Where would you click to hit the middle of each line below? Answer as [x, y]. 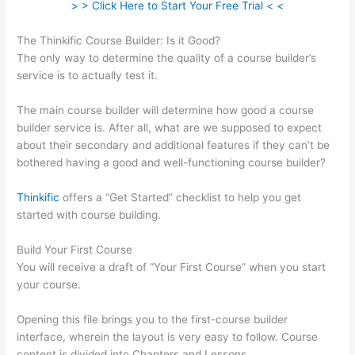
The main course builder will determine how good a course [166, 110]
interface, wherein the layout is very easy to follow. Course [168, 336]
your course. [49, 284]
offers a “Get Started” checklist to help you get [181, 197]
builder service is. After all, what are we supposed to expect [170, 127]
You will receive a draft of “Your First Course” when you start [172, 267]
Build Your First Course [75, 249]
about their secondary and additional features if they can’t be [174, 145]
